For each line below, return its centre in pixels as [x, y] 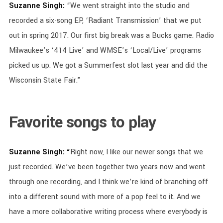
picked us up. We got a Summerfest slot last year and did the [108, 65]
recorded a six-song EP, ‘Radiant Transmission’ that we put [105, 20]
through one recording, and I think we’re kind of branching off [108, 182]
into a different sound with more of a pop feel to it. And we [105, 197]
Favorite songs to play [82, 122]
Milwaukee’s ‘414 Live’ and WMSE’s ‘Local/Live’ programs [105, 50]
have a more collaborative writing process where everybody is [108, 212]
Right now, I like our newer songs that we [136, 152]
